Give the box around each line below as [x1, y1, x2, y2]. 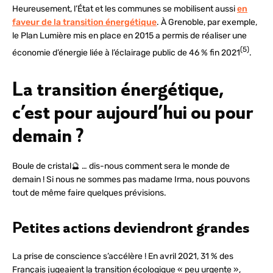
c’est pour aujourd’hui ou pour [12, 99, 253, 125]
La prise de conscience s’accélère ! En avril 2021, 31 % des [12, 250, 233, 261]
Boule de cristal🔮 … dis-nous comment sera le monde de [12, 160, 230, 171]
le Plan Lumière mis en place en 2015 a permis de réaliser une [12, 30, 247, 41]
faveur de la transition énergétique [12, 17, 157, 28]
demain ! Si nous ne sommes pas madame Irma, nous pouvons [12, 174, 250, 185]
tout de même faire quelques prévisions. [12, 187, 166, 198]
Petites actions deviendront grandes [12, 217, 249, 238]
